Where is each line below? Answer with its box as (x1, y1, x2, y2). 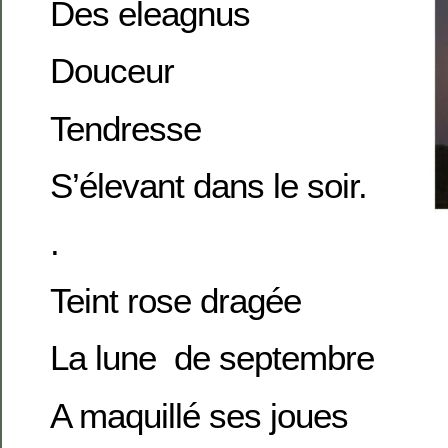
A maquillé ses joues (50, 395, 348, 435)
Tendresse (50, 108, 201, 148)
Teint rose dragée (50, 280, 301, 320)
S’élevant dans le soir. (50, 165, 367, 205)
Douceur (50, 51, 174, 91)
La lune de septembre (50, 338, 374, 378)
